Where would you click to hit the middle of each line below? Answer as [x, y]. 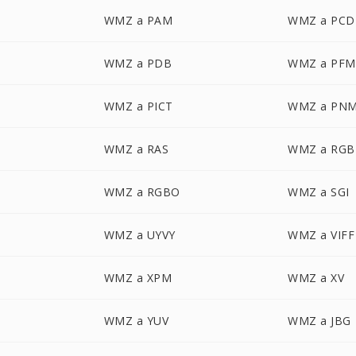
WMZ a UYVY [139, 235]
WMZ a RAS [136, 149]
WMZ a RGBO [142, 192]
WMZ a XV [316, 278]
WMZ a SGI [319, 192]
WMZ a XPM [138, 278]
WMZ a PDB [138, 63]
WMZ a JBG [319, 321]
